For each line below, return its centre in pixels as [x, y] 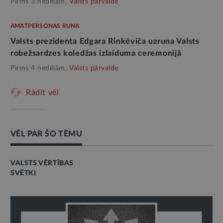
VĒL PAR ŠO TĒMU [46, 134]
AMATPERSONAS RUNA [45, 26]
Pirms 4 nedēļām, [39, 68]
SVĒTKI [23, 173]
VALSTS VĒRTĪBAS [42, 164]
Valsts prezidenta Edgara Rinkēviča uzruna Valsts [105, 42]
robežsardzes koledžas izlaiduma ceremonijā [96, 54]
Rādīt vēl [43, 93]
